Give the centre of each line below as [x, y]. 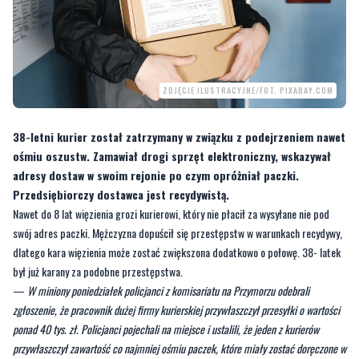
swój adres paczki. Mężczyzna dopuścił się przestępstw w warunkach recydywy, [177, 291]
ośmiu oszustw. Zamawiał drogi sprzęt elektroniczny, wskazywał [172, 214]
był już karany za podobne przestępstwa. [98, 329]
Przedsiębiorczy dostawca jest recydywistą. [121, 252]
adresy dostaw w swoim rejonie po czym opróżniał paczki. [156, 233]
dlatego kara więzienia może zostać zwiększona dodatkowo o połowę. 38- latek [177, 310]
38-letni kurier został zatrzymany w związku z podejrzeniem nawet [179, 195]
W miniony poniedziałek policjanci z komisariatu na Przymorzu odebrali [168, 349]
